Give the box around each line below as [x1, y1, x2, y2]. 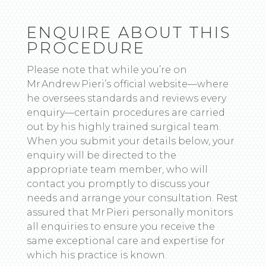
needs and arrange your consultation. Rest [26, 192, 238, 204]
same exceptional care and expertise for [26, 235, 225, 247]
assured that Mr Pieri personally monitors [26, 207, 233, 218]
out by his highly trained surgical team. [26, 121, 221, 133]
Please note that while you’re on [26, 64, 187, 76]
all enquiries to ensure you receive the [26, 221, 215, 233]
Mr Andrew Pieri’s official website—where [26, 78, 229, 90]
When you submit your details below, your [26, 135, 235, 147]
